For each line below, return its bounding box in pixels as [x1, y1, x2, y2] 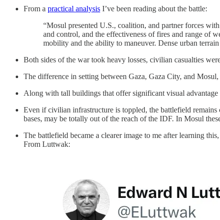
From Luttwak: [24, 139, 70, 148]
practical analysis [48, 4, 100, 13]
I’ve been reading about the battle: [100, 4, 207, 13]
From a [24, 4, 48, 13]
